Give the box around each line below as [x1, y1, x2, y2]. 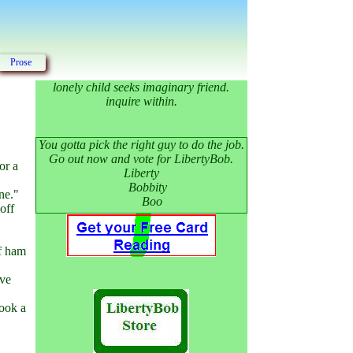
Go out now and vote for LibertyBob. [49, 152, 234, 165]
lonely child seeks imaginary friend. [53, 80, 230, 94]
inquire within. [105, 95, 177, 108]
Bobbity [115, 180, 167, 194]
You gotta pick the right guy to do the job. [38, 138, 244, 151]
